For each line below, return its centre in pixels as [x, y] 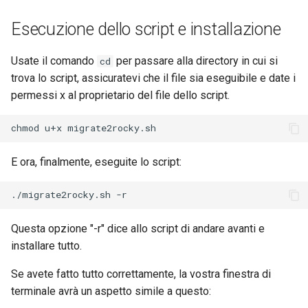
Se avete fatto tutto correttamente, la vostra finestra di [141, 274]
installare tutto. [46, 245]
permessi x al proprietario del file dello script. [120, 95]
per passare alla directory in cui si [196, 60]
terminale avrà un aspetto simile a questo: [111, 291]
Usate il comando [54, 60]
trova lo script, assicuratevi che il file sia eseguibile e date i [153, 78]
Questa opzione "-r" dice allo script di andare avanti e [138, 228]
